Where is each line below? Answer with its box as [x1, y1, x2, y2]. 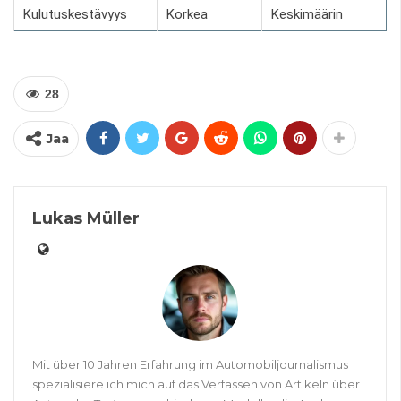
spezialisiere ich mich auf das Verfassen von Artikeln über [32, 377, 360, 392]
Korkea [166, 6, 208, 23]
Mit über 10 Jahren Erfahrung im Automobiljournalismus [32, 357, 348, 372]
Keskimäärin [271, 6, 343, 23]
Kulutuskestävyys [23, 6, 127, 23]
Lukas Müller [32, 209, 140, 229]
